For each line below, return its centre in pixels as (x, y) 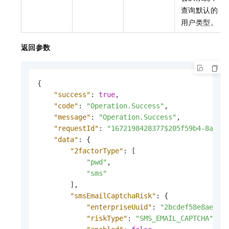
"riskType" (107, 219)
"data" (66, 140)
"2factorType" (97, 151)
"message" (72, 117)
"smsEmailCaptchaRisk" (113, 196)
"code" (66, 106)
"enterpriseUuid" (119, 207)
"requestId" (76, 129)
